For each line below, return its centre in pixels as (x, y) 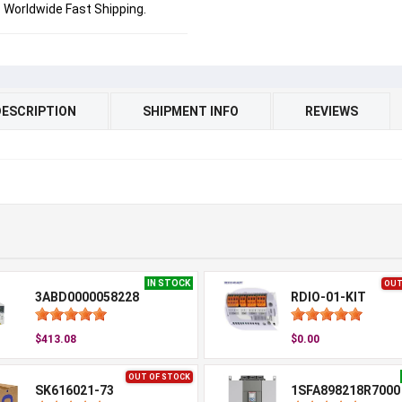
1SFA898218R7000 (345, 390)
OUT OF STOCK (159, 377)
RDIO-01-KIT (328, 297)
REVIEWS (332, 111)
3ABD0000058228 (87, 297)
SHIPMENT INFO (191, 111)
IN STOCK (169, 283)
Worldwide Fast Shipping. (75, 9)
